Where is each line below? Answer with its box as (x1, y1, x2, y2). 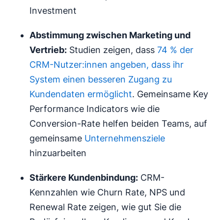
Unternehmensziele (82, 133, 165, 143)
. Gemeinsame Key (132, 88, 208, 99)
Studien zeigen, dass (67, 44, 155, 55)
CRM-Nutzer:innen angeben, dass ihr (29, 59, 184, 70)
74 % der (155, 44, 193, 55)
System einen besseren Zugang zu (29, 74, 172, 84)
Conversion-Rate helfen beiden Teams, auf (29, 118, 207, 129)
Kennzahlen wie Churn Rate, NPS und (29, 187, 185, 197)
